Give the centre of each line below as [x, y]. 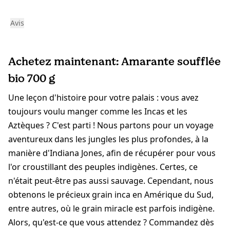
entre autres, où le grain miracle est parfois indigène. [111, 209]
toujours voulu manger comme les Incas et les [98, 112]
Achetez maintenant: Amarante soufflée [114, 62]
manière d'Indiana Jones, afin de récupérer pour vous [112, 153]
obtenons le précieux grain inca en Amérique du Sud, [111, 195]
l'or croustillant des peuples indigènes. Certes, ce [103, 167]
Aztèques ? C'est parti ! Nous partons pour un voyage [111, 126]
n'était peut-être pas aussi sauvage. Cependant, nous [111, 181]
